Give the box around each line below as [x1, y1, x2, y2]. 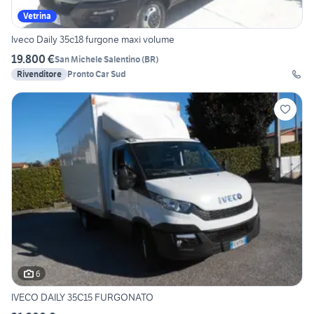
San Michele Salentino [55, 53, 140, 64]
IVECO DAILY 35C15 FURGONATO [11, 291, 153, 304]
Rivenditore [17, 69, 62, 80]
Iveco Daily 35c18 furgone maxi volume [11, 33, 175, 46]
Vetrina [23, 11, 51, 22]
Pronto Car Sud [67, 69, 125, 80]
